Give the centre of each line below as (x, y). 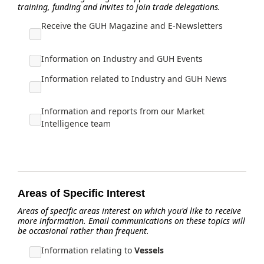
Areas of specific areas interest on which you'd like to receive (129, 211)
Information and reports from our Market (123, 111)
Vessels (149, 250)
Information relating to (88, 250)
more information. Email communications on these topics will (131, 221)
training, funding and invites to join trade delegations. (119, 7)
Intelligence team (76, 123)
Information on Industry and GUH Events (122, 59)
